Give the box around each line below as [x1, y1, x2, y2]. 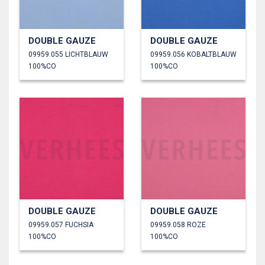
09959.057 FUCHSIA [28, 221, 93, 230]
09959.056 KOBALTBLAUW [150, 50, 237, 59]
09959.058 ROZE [150, 221, 206, 230]
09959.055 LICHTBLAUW [28, 50, 108, 59]
